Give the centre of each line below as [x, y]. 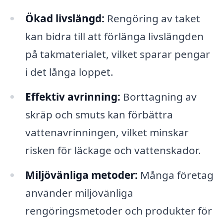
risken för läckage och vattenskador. [113, 150]
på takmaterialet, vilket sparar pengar [117, 54]
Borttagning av [158, 96]
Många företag [175, 175]
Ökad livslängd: [65, 19]
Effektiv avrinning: [73, 96]
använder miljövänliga [79, 193]
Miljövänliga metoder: [81, 175]
